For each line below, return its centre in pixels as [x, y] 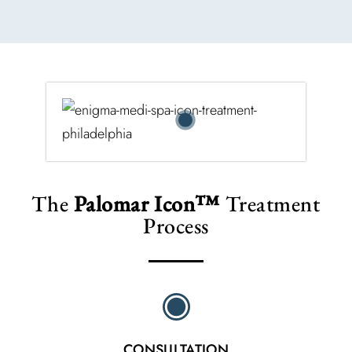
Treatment [270, 203]
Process [176, 225]
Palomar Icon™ [147, 203]
